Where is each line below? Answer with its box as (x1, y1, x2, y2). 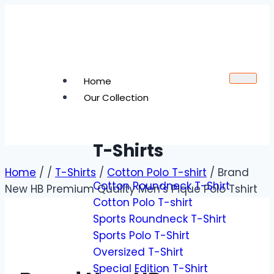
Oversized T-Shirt (93, 245, 183, 260)
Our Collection (84, 91, 149, 104)
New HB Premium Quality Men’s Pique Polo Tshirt (5, 182, 257, 196)
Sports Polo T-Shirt (93, 228, 190, 243)
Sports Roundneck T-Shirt (93, 212, 226, 227)
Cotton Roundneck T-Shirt (93, 179, 230, 194)
